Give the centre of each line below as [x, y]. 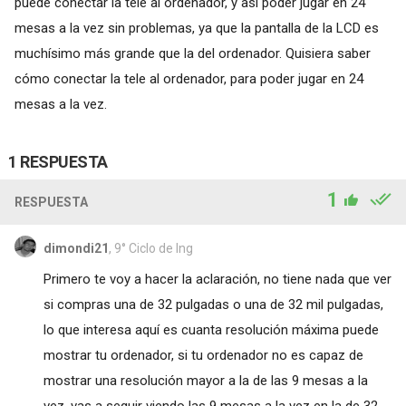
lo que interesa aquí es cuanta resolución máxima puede [211, 329]
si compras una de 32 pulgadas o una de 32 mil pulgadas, [213, 304]
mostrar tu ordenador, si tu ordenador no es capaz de [203, 355]
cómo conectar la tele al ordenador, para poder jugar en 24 [188, 78]
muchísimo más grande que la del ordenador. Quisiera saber [192, 53]
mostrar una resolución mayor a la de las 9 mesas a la [205, 380]
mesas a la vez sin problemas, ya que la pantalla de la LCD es [196, 28]
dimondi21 [76, 248]
